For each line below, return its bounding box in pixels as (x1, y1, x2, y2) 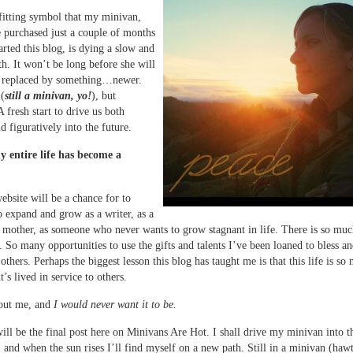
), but (91, 90, 116, 102)
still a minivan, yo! (5, 90, 91, 102)
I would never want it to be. (54, 299, 176, 310)
